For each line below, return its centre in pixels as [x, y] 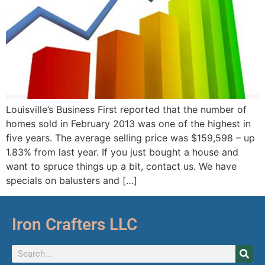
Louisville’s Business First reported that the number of [126, 109]
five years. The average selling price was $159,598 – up [130, 138]
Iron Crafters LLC [75, 225]
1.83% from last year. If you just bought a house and [122, 152]
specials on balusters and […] [72, 180]
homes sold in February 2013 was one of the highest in [128, 123]
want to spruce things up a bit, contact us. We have [121, 166]
